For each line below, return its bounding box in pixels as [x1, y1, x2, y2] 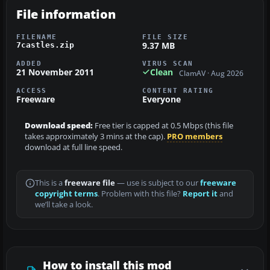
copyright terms [35, 189, 98, 199]
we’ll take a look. [35, 199, 93, 210]
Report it [183, 189, 218, 199]
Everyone [142, 93, 181, 105]
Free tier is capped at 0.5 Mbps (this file [93, 121, 233, 131]
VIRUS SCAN [142, 59, 193, 67]
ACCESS [16, 87, 47, 95]
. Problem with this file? [98, 189, 183, 199]
